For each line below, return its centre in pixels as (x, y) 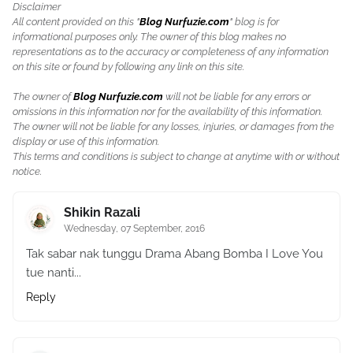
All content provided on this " (76, 21)
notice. (27, 171)
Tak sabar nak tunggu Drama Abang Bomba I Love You (175, 253)
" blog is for (254, 21)
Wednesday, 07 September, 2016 (134, 228)
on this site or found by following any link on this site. (128, 66)
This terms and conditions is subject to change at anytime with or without (176, 156)
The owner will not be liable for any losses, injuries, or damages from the (173, 126)
